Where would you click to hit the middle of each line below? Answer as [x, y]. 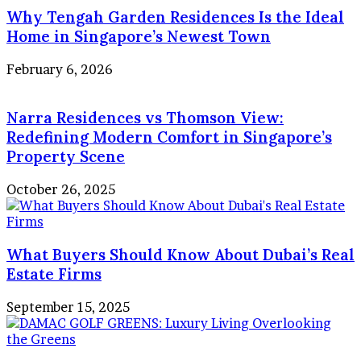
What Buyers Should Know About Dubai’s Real [180, 254]
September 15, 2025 [68, 307]
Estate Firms [54, 274]
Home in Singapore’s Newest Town [139, 37]
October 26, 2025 [61, 190]
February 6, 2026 [60, 69]
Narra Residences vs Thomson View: [145, 118]
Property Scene [66, 157]
